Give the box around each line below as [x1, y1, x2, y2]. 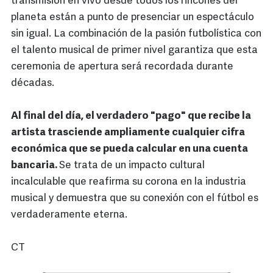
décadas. [11, 78, 54, 89]
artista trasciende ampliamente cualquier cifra [11, 127, 245, 138]
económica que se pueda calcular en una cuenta [11, 144, 248, 155]
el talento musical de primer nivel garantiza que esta [11, 45, 258, 56]
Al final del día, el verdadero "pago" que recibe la [11, 111, 251, 122]
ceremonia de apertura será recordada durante [11, 62, 233, 73]
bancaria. [11, 160, 59, 171]
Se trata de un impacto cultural [59, 160, 205, 171]
